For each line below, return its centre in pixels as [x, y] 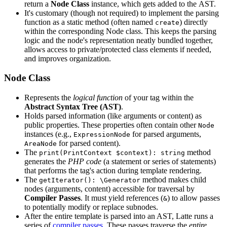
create [167, 22]
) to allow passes [194, 198]
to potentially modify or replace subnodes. [91, 207]
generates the [46, 161]
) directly [194, 22]
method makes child [173, 180]
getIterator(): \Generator [90, 180]
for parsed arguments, [166, 134]
